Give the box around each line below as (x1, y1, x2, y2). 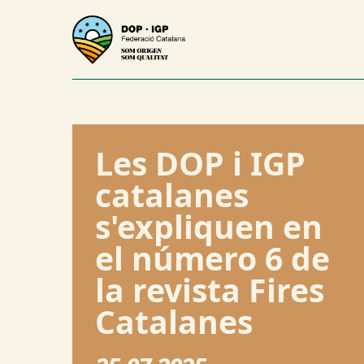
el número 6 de (94, 236, 330, 280)
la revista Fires (94, 268, 324, 312)
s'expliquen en (94, 205, 323, 249)
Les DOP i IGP (94, 141, 305, 185)
